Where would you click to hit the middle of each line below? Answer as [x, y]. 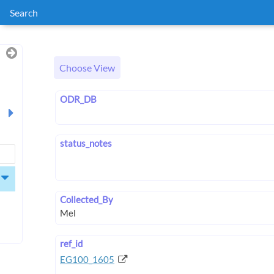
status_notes [86, 143]
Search [24, 13]
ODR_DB [78, 99]
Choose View [87, 68]
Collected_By [87, 200]
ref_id [71, 243]
